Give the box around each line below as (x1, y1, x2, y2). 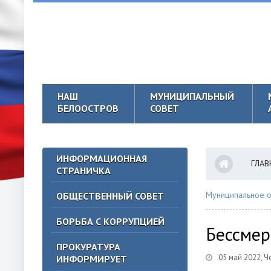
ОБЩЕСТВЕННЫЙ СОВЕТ (56, 190, 164, 202)
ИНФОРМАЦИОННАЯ (56, 152, 147, 165)
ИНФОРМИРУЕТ (56, 253, 127, 265)
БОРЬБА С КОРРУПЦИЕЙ (56, 215, 165, 227)
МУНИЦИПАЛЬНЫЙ (150, 90, 234, 102)
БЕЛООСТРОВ (57, 102, 119, 114)
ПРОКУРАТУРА (56, 241, 120, 253)
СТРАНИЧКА (56, 165, 111, 177)
